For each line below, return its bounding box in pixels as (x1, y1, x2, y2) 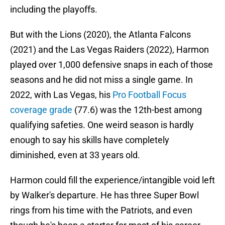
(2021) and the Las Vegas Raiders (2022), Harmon (10, 44, 209, 55)
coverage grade (10, 104, 72, 116)
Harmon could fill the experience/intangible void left (10, 175, 215, 186)
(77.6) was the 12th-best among (72, 104, 202, 116)
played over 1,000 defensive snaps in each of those (10, 59, 213, 70)
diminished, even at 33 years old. (10, 150, 140, 161)
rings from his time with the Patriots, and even (10, 205, 192, 216)
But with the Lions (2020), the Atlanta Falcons (10, 29, 191, 40)
